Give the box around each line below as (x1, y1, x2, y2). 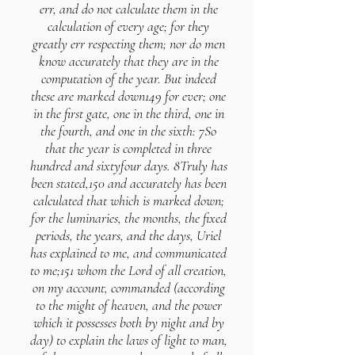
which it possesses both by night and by (32, 314, 224, 331)
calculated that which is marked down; (32, 192, 224, 209)
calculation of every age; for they (48, 17, 209, 35)
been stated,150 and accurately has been (30, 174, 227, 192)
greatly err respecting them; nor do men (32, 35, 225, 52)
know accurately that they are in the (38, 52, 219, 70)
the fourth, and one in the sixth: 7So (40, 122, 216, 139)
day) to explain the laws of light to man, (29, 331, 227, 349)
